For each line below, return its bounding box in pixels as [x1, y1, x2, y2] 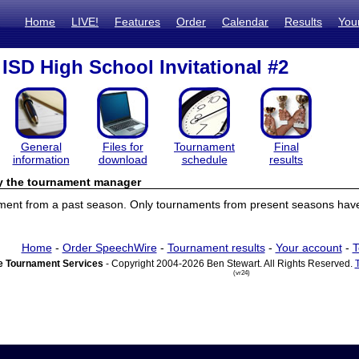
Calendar [222, 15, 268, 28]
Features [115, 15, 160, 28]
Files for [102, 140, 143, 153]
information [12, 153, 70, 166]
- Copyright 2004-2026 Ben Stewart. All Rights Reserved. [103, 258, 355, 269]
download [98, 153, 147, 166]
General [20, 140, 62, 153]
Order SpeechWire [62, 241, 157, 254]
